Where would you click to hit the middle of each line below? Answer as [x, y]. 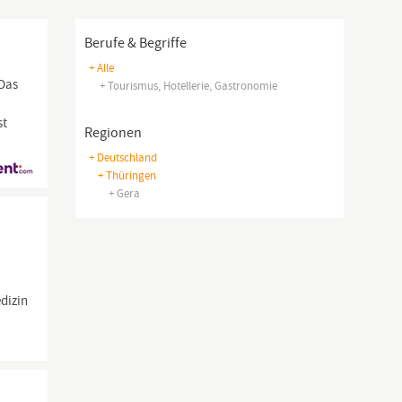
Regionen [113, 133]
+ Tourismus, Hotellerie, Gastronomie [188, 86]
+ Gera [124, 193]
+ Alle [101, 68]
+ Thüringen [127, 175]
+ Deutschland [122, 157]
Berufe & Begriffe [135, 43]
